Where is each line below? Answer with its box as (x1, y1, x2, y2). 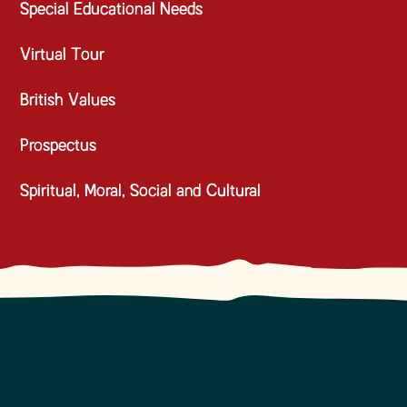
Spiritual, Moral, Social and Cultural (20, 184, 262, 200)
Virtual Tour (20, 47, 105, 64)
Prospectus (20, 138, 97, 154)
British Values (20, 93, 116, 109)
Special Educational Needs (20, 2, 203, 18)
